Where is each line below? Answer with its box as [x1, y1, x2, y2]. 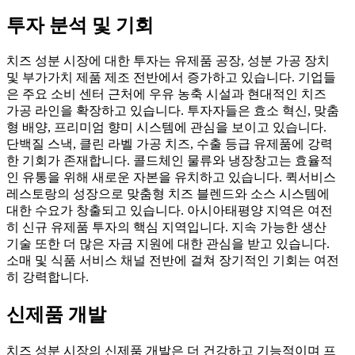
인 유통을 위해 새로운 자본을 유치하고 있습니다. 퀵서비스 [6, 170, 336, 185]
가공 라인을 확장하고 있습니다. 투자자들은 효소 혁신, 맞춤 [6, 104, 339, 118]
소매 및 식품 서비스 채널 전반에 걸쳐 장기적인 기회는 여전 [6, 254, 339, 268]
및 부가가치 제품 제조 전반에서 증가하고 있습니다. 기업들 [6, 71, 336, 85]
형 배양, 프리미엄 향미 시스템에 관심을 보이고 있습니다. [6, 120, 326, 135]
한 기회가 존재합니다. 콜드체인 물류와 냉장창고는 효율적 [6, 154, 333, 168]
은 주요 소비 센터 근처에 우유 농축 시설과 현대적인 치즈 [6, 87, 326, 101]
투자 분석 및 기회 [6, 14, 154, 36]
